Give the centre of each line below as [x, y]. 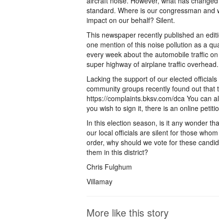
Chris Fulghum [109, 167]
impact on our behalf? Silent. [131, 20]
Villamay [99, 181]
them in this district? [117, 152]
